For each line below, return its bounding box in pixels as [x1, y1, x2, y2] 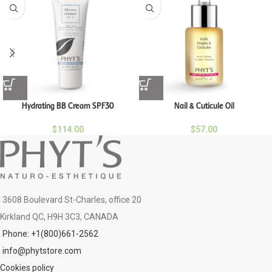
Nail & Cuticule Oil [174, 101, 234, 110]
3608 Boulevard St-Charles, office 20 [2, 195, 141, 205]
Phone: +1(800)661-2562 [2, 229, 98, 239]
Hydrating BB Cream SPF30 [22, 101, 114, 110]
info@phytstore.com [2, 246, 81, 256]
